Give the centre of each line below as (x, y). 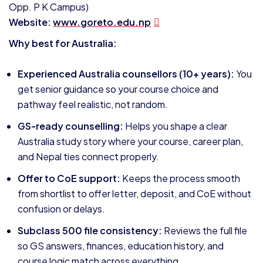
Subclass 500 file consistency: (90, 230)
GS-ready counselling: (70, 126)
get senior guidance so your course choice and (118, 89)
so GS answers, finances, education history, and (121, 246)
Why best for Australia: (63, 43)
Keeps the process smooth (180, 178)
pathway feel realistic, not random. (93, 104)
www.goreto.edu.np (102, 22)
